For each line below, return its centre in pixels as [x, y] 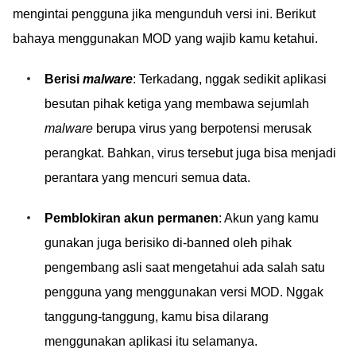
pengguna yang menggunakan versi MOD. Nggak [184, 292]
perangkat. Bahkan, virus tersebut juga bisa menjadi [190, 153]
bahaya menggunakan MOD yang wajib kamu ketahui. [165, 39]
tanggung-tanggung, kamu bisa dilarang [157, 317]
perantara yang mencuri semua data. [147, 178]
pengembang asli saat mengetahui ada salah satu [185, 267]
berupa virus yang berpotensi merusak [202, 128]
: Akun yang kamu [269, 218]
